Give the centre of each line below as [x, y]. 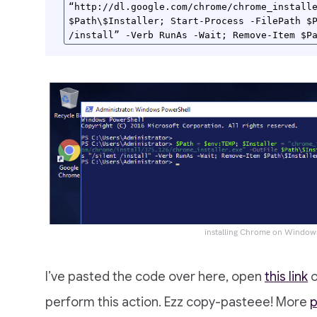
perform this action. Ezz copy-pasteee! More [178, 302]
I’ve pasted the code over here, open [155, 277]
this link [286, 277]
